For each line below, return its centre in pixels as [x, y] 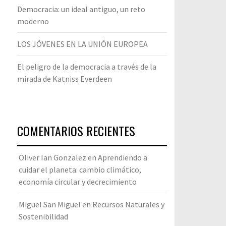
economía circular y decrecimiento [78, 182]
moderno [33, 21]
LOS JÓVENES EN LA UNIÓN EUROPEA [82, 44]
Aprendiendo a [123, 157]
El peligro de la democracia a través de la [87, 67]
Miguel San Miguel [50, 204]
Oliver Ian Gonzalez [52, 157]
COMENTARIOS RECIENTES [76, 131]
